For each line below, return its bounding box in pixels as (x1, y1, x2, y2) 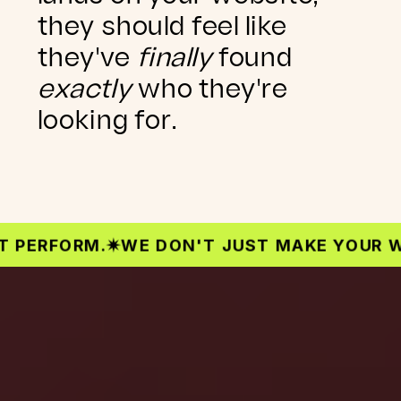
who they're (138, 76, 288, 103)
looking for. (38, 107, 178, 134)
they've (38, 45, 137, 72)
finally (136, 45, 218, 72)
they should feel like (38, 13, 287, 40)
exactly (38, 76, 139, 103)
